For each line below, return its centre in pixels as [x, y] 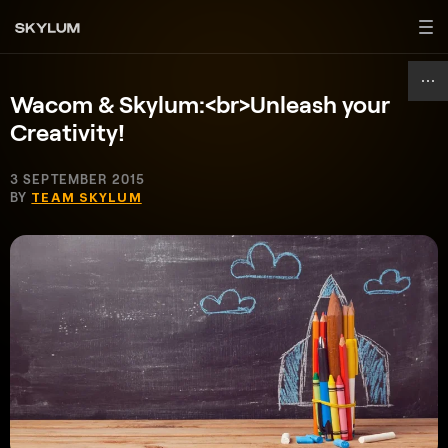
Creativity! [67, 131]
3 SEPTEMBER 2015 [77, 179]
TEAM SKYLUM [86, 197]
